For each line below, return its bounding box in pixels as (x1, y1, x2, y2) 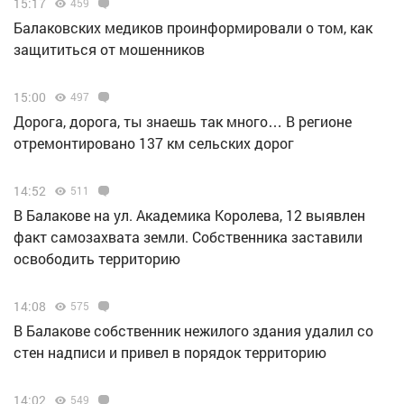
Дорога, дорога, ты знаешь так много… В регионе (14, 112, 352, 132)
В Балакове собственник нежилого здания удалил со (14, 321, 373, 341)
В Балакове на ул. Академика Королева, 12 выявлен (14, 206, 365, 225)
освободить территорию (14, 249, 180, 269)
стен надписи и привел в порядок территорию (14, 343, 326, 363)
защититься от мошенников (14, 40, 205, 60)
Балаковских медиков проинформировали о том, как (14, 18, 372, 38)
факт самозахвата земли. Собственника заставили (14, 227, 363, 247)
